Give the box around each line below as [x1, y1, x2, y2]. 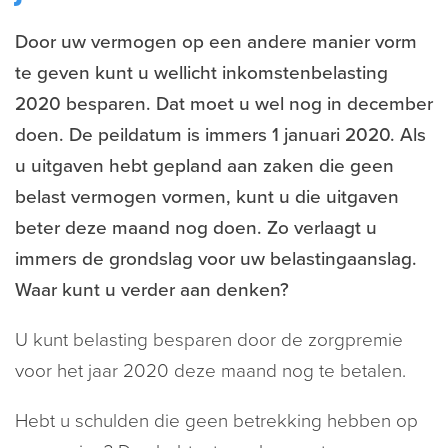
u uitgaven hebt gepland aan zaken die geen [15, 155, 394, 177]
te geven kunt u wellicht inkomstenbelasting [15, 62, 388, 84]
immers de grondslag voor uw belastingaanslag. [15, 248, 417, 270]
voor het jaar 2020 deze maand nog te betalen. [15, 360, 406, 382]
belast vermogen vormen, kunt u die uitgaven [15, 186, 399, 208]
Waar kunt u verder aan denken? [15, 279, 289, 301]
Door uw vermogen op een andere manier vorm [15, 31, 417, 53]
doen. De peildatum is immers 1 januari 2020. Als [15, 124, 426, 146]
